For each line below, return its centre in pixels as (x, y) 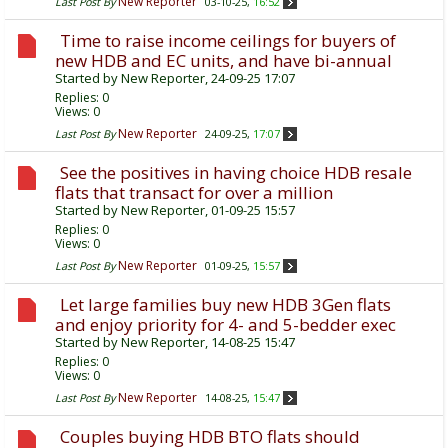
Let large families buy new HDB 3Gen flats (225, 305)
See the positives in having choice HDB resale (236, 173)
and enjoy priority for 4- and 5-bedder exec (225, 325)
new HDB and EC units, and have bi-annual (223, 61)
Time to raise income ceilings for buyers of (228, 41)
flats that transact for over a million (194, 193)
